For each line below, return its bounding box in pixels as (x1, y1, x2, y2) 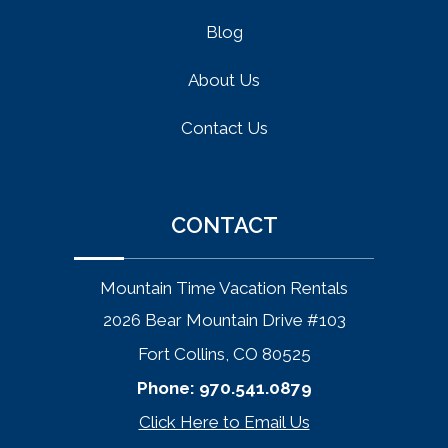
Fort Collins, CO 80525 (137, 344, 311, 365)
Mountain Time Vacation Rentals (100, 278, 348, 299)
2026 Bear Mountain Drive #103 (102, 310, 346, 331)
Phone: (136, 378, 199, 399)
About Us (188, 70, 260, 91)
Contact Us (180, 118, 268, 139)
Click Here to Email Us (138, 412, 310, 433)
